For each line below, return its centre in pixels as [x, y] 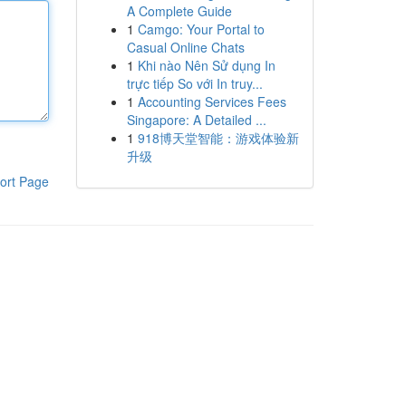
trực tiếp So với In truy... [194, 83]
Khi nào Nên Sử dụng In [206, 65]
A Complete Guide [179, 11]
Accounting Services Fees [212, 101]
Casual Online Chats [185, 47]
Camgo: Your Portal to [201, 29]
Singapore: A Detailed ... [196, 120]
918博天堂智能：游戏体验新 [218, 138]
